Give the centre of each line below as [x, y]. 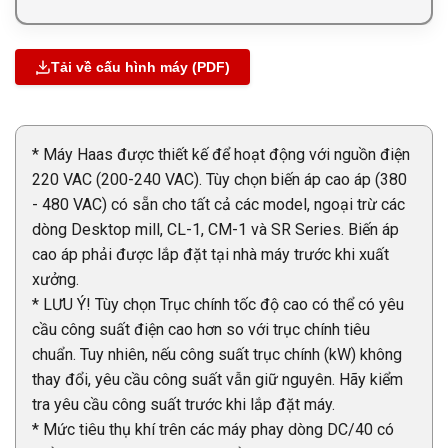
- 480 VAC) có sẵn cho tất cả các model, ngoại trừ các [218, 204]
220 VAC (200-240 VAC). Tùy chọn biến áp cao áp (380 [219, 179]
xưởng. [55, 279]
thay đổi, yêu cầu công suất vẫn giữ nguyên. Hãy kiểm [217, 379]
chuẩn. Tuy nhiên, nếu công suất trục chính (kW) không [217, 354]
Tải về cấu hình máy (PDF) [140, 67]
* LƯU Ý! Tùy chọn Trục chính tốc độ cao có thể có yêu [218, 304]
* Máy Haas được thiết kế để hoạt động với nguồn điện [221, 154]
